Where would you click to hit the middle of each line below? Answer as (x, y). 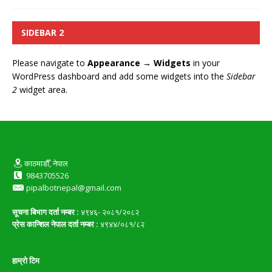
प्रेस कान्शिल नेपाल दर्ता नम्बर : (55, 224)
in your (205, 63)
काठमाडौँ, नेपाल (46, 164)
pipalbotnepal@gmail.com (74, 188)
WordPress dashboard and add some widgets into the (119, 76)
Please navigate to (50, 63)
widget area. (42, 90)
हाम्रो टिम (26, 261)
